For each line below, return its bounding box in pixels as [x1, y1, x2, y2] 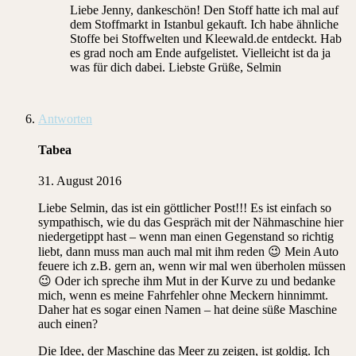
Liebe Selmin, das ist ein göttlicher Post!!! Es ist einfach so [38, 201, 331, 215]
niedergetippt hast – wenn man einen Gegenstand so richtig [38, 230, 334, 244]
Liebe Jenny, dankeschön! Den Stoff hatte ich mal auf [70, 2, 339, 17]
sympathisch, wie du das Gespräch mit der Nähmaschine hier [38, 215, 343, 230]
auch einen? [38, 317, 98, 331]
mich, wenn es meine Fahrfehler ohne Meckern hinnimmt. [38, 288, 328, 303]
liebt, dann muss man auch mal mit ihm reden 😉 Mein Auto [38, 245, 339, 259]
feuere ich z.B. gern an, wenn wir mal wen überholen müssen [38, 259, 346, 273]
